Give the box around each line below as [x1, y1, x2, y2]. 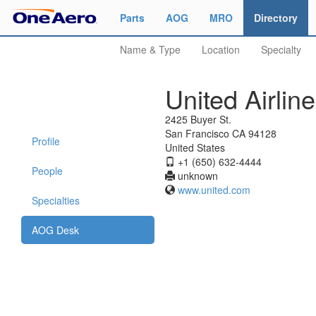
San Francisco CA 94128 [165, 126, 276, 140]
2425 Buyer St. [165, 112, 231, 126]
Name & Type [120, 42, 181, 56]
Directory [254, 11, 298, 25]
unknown [175, 169, 218, 183]
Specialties [32, 193, 80, 207]
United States [165, 140, 225, 154]
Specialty [261, 42, 301, 56]
